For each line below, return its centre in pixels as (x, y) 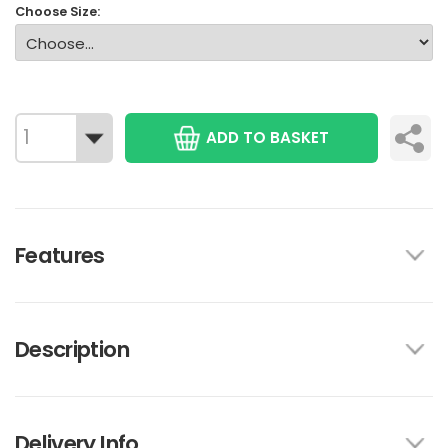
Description (72, 349)
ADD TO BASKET (268, 137)
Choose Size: (57, 12)
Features (60, 255)
